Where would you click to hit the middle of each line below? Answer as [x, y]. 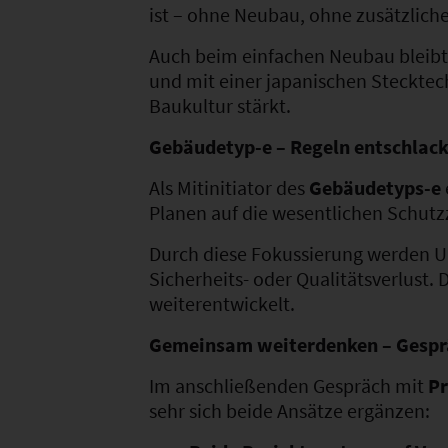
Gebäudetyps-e [375, 187]
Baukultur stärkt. [220, 105]
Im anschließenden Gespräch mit [288, 385]
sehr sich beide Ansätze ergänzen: [289, 410]
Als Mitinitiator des [229, 187]
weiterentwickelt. [222, 303]
